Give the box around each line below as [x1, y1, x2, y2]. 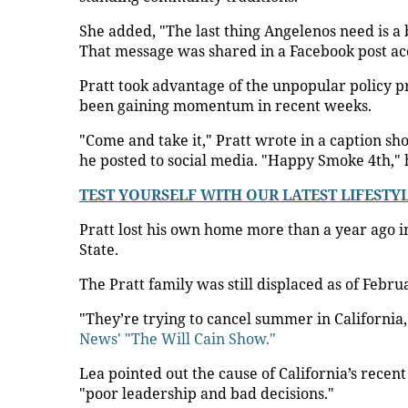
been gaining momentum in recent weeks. [79, 96, 372, 116]
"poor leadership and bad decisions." [79, 383, 334, 403]
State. [79, 240, 122, 260]
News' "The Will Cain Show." [79, 329, 276, 349]
